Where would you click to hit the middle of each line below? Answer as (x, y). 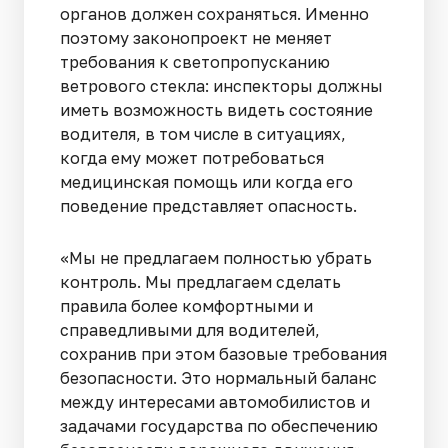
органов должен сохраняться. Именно (214, 13)
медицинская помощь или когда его (206, 181)
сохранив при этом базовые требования (223, 353)
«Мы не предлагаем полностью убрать (216, 257)
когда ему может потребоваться (192, 157)
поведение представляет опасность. (208, 205)
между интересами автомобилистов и (215, 401)
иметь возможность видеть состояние (216, 109)
